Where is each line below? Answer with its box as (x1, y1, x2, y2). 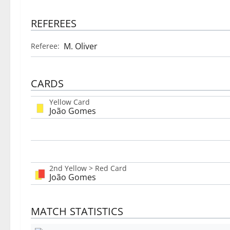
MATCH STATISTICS (31, 204, 123, 219)
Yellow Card (49, 97, 90, 107)
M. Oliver (64, 41, 98, 52)
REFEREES (31, 16, 76, 31)
